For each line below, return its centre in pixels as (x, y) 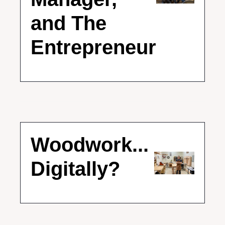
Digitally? (75, 169)
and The (69, 23)
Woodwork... (90, 145)
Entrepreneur (93, 47)
